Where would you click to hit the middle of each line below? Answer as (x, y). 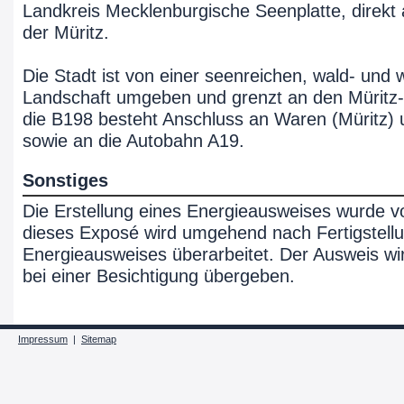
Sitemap (99, 339)
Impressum (43, 339)
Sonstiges (65, 180)
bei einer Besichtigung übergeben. (159, 276)
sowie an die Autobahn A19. (133, 141)
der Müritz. (66, 32)
